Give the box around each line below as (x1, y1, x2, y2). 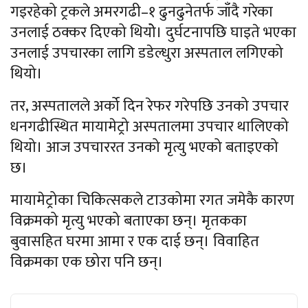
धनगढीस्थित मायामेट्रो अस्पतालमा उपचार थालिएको (10, 113, 289, 140)
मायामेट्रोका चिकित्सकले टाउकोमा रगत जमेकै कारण (10, 187, 294, 213)
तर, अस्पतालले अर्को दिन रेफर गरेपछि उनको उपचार (10, 93, 289, 119)
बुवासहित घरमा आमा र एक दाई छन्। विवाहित (10, 228, 259, 254)
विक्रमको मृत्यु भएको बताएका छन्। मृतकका (10, 208, 247, 234)
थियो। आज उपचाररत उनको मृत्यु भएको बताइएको (10, 134, 278, 160)
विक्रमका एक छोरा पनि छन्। (10, 249, 164, 275)
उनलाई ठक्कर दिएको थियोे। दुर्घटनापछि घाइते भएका (10, 19, 296, 45)
